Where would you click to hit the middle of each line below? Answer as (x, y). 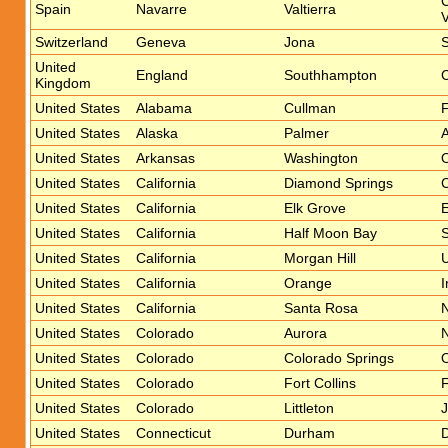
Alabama (164, 108)
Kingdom (63, 83)
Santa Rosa (321, 308)
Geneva (161, 42)
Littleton (309, 408)
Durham (309, 433)
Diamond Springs (338, 183)
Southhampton (330, 75)
